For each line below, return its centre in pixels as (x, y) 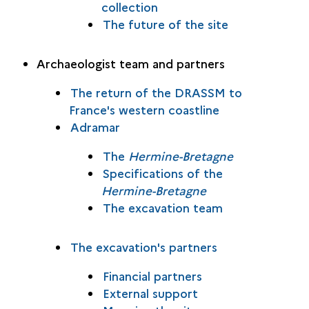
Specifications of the (162, 173)
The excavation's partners (143, 247)
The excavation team (162, 207)
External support (150, 293)
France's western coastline (144, 109)
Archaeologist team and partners (130, 63)
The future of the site (165, 24)
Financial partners (152, 276)
